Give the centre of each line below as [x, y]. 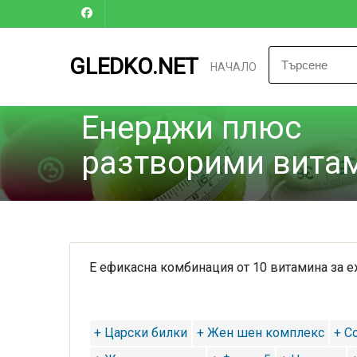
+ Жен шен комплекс [261, 333]
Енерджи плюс [191, 128]
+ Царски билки [141, 333]
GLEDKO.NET [134, 67]
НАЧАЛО [233, 67]
